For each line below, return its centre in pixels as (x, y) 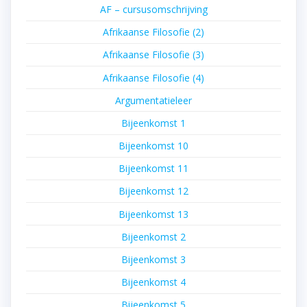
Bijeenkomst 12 (153, 191)
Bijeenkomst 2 (153, 236)
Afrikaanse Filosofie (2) (153, 32)
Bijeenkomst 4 (153, 282)
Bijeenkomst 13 (153, 214)
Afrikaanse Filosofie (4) (153, 77)
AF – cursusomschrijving (153, 9)
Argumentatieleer (153, 100)
